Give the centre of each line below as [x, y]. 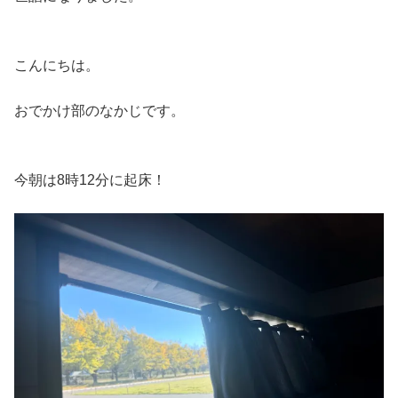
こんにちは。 [57, 66]
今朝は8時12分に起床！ [90, 180]
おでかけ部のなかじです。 [99, 110]
